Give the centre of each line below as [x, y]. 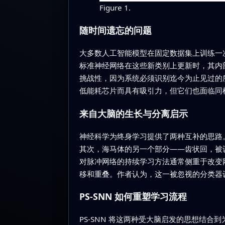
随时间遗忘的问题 [115, 30]
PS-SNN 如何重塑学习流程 [133, 197]
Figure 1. [115, 7]
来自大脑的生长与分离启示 [133, 113]
